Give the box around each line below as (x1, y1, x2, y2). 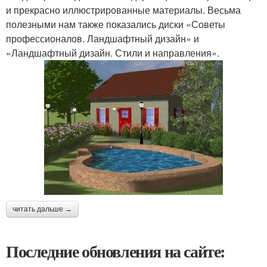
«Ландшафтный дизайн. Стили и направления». (6, 46, 219, 60)
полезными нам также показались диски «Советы (6, 17, 225, 32)
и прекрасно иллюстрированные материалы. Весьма (6, 3, 241, 17)
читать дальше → (13, 204, 72, 213)
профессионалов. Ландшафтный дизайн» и (6, 32, 199, 46)
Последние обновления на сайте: (6, 238, 225, 263)
